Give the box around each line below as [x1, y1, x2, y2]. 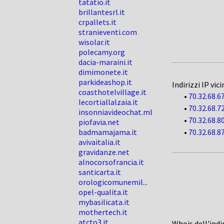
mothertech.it [78, 207, 127, 217]
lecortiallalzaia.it [78, 97, 138, 107]
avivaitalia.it [78, 137, 120, 147]
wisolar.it [78, 37, 110, 47]
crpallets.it [78, 17, 116, 27]
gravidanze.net [78, 147, 129, 157]
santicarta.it [78, 167, 121, 177]
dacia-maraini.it [78, 57, 132, 67]
